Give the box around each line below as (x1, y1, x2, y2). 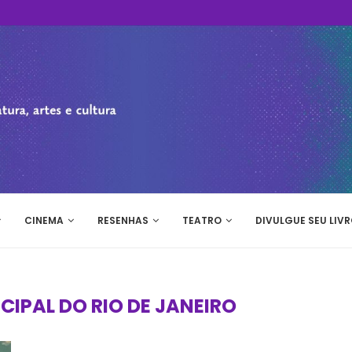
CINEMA (24, 214, 64, 227)
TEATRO (182, 214, 222, 227)
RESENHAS (97, 214, 148, 227)
